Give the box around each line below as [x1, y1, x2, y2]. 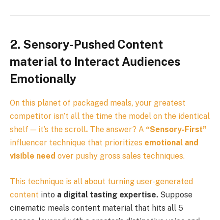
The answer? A [88, 125, 146, 135]
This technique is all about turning [10, 176, 137, 186]
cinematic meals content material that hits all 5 [10, 203, 183, 213]
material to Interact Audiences [10, 55, 180, 69]
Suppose [158, 190, 192, 199]
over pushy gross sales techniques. [55, 151, 185, 161]
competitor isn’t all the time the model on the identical [10, 111, 210, 121]
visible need [10, 151, 55, 161]
